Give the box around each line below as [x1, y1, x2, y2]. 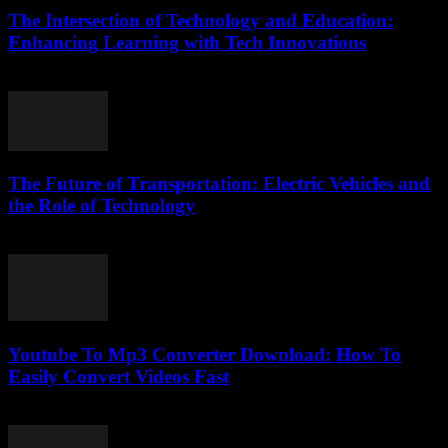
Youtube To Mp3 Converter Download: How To [8, 343, 401, 365]
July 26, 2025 [8, 406, 94, 424]
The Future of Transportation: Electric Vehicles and [8, 173, 430, 195]
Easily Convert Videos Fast [8, 365, 229, 387]
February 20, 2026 [8, 236, 125, 254]
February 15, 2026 [8, 72, 125, 90]
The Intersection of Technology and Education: [8, 9, 393, 31]
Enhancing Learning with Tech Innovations [8, 31, 366, 53]
